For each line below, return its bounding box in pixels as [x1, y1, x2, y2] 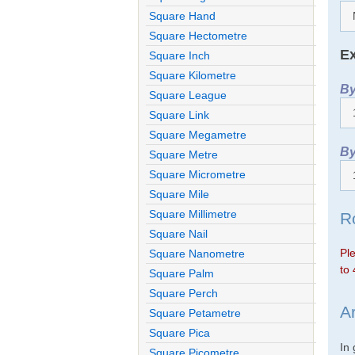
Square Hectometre [149, 29, 248, 42]
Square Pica [149, 326, 211, 339]
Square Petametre [149, 306, 242, 319]
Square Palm [149, 266, 215, 280]
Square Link [149, 108, 210, 121]
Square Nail [149, 227, 208, 240]
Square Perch [149, 286, 219, 300]
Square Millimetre [149, 207, 238, 220]
